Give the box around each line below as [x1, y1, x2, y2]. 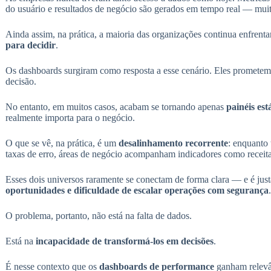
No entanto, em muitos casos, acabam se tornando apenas [5, 102, 226, 113]
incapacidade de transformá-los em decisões [35, 236, 214, 247]
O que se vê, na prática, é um [5, 138, 119, 149]
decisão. [5, 76, 36, 87]
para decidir [5, 40, 56, 51]
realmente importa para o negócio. [5, 113, 135, 123]
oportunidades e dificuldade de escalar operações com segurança [5, 185, 269, 196]
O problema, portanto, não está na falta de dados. [5, 211, 192, 221]
